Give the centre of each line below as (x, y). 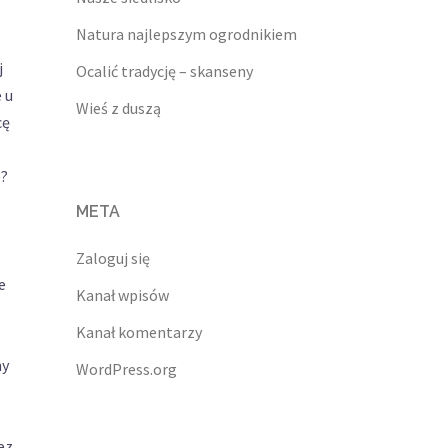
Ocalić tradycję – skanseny (164, 71)
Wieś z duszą (118, 108)
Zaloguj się (113, 258)
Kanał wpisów (122, 295)
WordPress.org (126, 369)
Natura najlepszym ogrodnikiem (186, 34)
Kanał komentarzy (139, 332)
